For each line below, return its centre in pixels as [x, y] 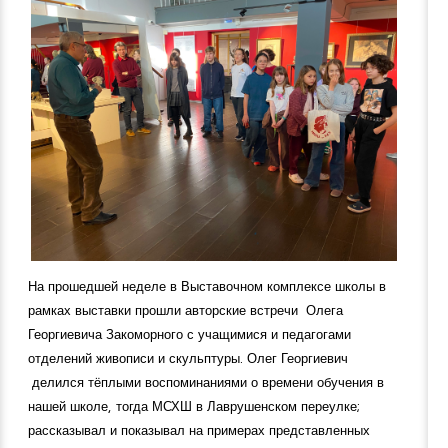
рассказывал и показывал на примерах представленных [199, 430]
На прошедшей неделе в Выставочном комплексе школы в [207, 286]
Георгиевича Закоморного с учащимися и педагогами [189, 334]
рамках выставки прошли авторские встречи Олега [185, 310]
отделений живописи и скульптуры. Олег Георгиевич [188, 358]
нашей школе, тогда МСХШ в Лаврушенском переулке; [194, 406]
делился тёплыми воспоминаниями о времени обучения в [206, 382]
